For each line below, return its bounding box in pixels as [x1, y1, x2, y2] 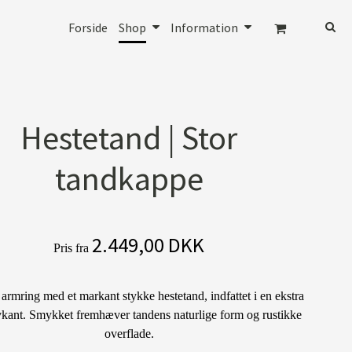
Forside [68, 20, 108, 35]
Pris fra [53, 240, 90, 255]
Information [170, 20, 239, 35]
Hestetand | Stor [20, 116, 238, 158]
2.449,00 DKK [92, 231, 205, 258]
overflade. [104, 326, 154, 340]
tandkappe [54, 157, 203, 199]
